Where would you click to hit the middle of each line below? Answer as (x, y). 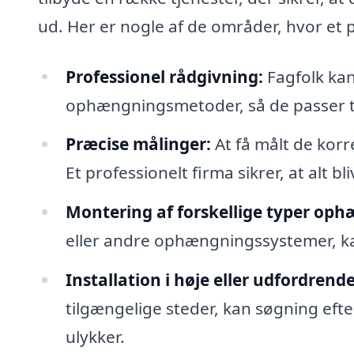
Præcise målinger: (138, 144)
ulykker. (95, 337)
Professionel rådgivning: (164, 76)
